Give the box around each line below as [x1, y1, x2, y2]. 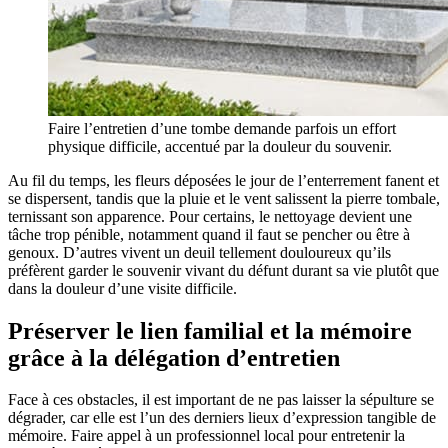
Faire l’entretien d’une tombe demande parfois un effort [48, 119, 396, 137]
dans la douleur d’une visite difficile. [8, 279, 237, 297]
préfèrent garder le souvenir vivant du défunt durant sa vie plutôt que [8, 261, 439, 279]
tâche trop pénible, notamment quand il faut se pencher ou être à [8, 225, 410, 243]
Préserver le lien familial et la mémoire [8, 317, 412, 344]
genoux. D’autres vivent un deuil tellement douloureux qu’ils [8, 243, 391, 261]
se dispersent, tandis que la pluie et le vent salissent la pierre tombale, [8, 189, 440, 207]
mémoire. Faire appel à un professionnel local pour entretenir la [8, 427, 405, 445]
